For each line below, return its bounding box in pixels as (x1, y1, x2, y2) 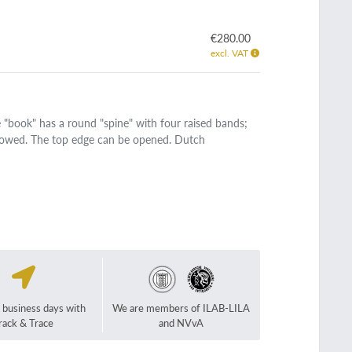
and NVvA (159, 315, 204, 330)
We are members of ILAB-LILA (112, 300, 251, 315)
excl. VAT (210, 46, 251, 60)
